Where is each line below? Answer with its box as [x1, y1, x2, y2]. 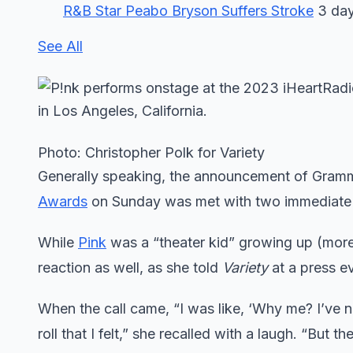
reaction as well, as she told [38, 259, 222, 276]
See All [38, 38, 83, 54]
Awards [38, 193, 87, 210]
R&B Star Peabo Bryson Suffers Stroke [63, 2, 314, 19]
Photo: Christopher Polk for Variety [38, 144, 265, 161]
